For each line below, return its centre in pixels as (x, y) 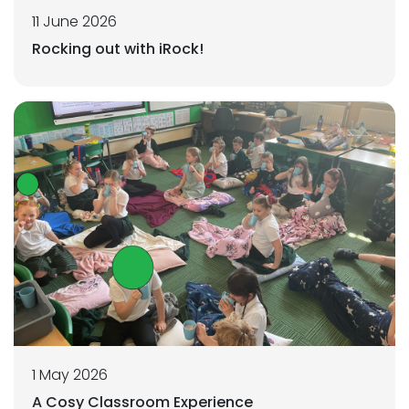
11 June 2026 (74, 22)
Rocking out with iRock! (118, 49)
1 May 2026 (70, 374)
